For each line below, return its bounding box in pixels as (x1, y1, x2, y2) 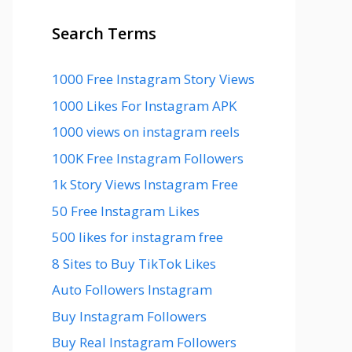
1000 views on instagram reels (52, 123, 240, 141)
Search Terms (52, 23, 156, 44)
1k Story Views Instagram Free (52, 175, 238, 193)
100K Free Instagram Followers (52, 148, 244, 167)
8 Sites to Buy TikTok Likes (52, 254, 216, 273)
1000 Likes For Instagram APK (52, 96, 236, 115)
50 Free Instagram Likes (52, 201, 200, 220)
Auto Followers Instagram (52, 280, 212, 299)
